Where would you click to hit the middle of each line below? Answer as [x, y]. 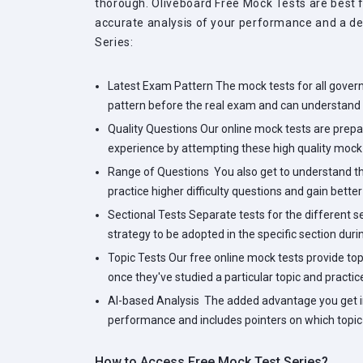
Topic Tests [137, 258]
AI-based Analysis [154, 301]
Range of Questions [158, 172]
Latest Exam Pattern [160, 86]
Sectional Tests [147, 215]
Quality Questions [153, 129]
